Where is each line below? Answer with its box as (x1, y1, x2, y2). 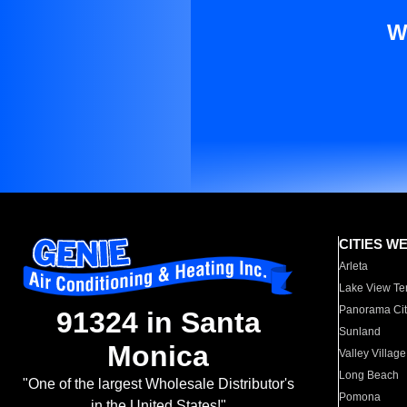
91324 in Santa (55, 306, 261, 340)
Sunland (339, 325, 382, 338)
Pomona (339, 391, 382, 403)
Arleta (339, 260, 369, 273)
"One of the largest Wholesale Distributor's (22, 376, 294, 392)
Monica (107, 340, 209, 373)
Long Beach (339, 369, 400, 382)
